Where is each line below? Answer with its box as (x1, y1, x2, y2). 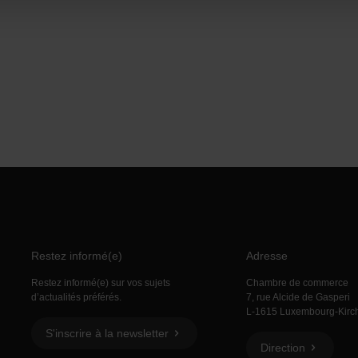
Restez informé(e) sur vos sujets (30, 277, 170, 288)
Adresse (245, 249, 288, 262)
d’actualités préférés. (30, 292, 121, 303)
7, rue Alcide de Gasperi (245, 292, 350, 303)
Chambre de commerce (245, 277, 348, 288)
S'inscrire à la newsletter (45, 327, 169, 340)
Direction (260, 341, 305, 354)
